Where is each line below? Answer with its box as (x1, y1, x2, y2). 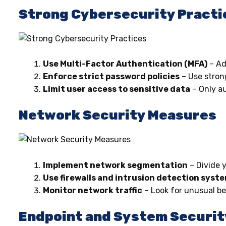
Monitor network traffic (43, 185, 142, 195)
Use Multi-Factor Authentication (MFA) (43, 59, 207, 69)
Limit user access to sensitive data (43, 84, 190, 94)
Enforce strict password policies (43, 72, 180, 82)
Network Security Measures (19, 107, 216, 124)
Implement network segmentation (43, 160, 188, 170)
